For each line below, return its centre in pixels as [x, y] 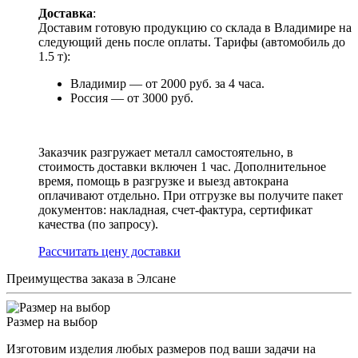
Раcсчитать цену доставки [109, 251]
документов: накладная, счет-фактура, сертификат [175, 210]
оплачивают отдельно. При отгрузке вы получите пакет [191, 195]
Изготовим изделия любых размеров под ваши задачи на [161, 349]
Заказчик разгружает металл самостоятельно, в [166, 152]
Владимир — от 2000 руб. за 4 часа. [167, 84]
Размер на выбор [52, 322]
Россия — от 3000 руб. [132, 98]
